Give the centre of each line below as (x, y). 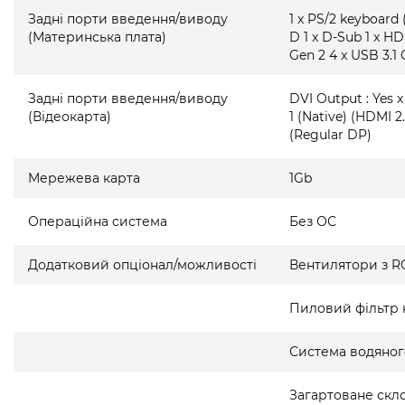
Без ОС (313, 221)
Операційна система (98, 221)
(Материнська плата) (97, 37)
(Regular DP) (331, 135)
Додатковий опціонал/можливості (142, 265)
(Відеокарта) (70, 117)
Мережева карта (84, 178)
